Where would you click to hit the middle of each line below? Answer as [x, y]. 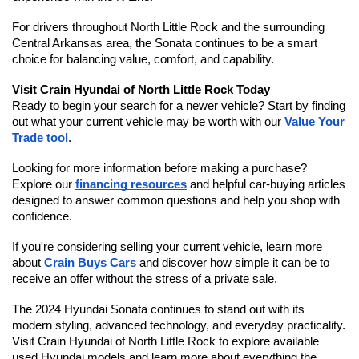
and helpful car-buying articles [266, 184]
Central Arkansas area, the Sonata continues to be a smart [165, 43]
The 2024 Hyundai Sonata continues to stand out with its [158, 309]
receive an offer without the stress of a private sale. [145, 278]
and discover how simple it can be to [233, 262]
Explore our [44, 184]
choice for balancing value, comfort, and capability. [143, 59]
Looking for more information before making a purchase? [159, 168]
